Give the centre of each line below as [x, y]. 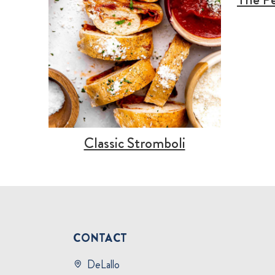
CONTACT [100, 238]
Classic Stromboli [134, 143]
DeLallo [104, 264]
